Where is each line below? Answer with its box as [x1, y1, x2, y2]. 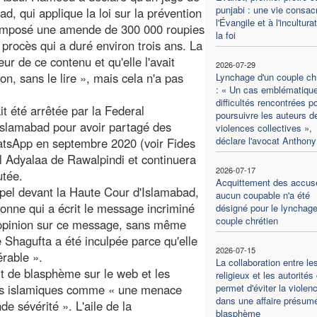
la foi [215, 28, 236, 42]
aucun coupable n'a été [215, 188, 310, 202]
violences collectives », [215, 120, 312, 134]
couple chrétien [215, 213, 278, 227]
